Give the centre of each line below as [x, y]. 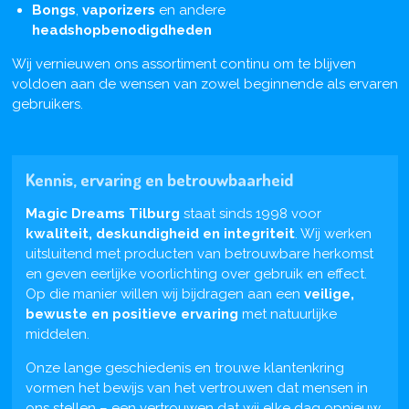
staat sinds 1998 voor [250, 213]
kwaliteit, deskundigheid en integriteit [160, 233]
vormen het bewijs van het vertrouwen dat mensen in [196, 388]
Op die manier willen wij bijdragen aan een [164, 294]
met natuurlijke [287, 314]
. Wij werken [333, 233]
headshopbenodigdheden [122, 30]
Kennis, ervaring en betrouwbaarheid [159, 179]
